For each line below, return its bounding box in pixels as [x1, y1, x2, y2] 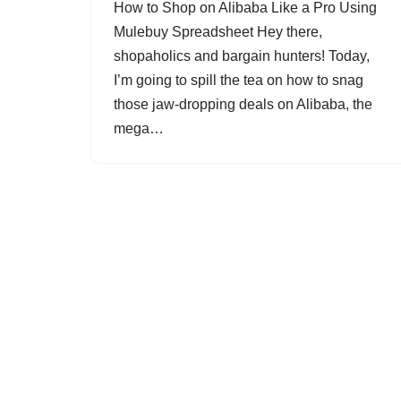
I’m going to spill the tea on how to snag [114, 73, 363, 88]
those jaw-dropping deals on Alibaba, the [114, 97, 372, 112]
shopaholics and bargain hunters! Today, [114, 48, 370, 64]
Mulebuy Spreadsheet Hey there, [114, 24, 322, 39]
